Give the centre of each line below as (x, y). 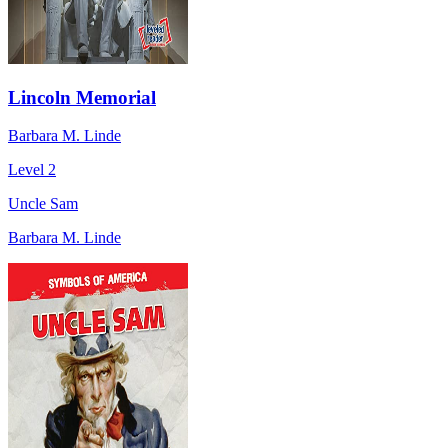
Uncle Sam (43, 204)
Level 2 (32, 170)
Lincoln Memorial (82, 97)
